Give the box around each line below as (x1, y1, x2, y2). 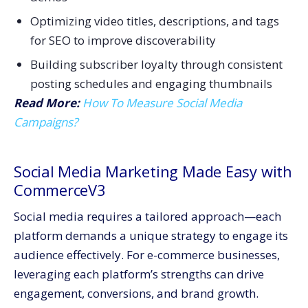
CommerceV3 (14, 179, 106, 201)
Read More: (14, 95, 80, 111)
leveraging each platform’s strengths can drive (14, 266, 264, 283)
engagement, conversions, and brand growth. (14, 285, 258, 302)
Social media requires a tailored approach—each (14, 208, 281, 225)
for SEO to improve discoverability (30, 32, 216, 49)
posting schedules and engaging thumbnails (30, 76, 272, 92)
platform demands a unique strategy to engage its (14, 228, 288, 244)
